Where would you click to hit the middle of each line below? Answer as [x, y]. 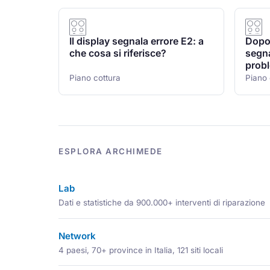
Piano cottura [95, 78]
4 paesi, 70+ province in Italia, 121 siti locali [141, 250]
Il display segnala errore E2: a [136, 42]
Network [77, 236]
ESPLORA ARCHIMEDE [111, 151]
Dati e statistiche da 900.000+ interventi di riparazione [162, 202]
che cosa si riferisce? [118, 54]
